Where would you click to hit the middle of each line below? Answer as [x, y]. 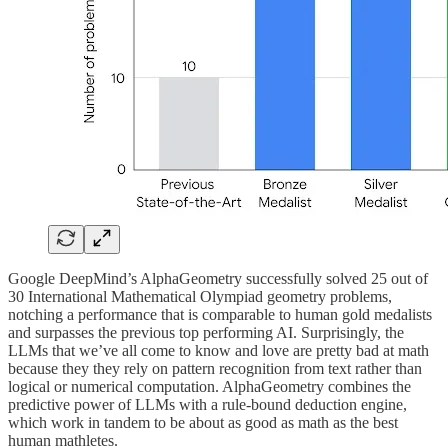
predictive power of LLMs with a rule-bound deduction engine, [207, 404]
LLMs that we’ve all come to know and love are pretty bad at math [218, 350]
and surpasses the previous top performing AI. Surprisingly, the [206, 332]
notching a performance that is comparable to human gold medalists [220, 314]
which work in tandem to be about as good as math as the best [203, 422]
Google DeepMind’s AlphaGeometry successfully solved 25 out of [218, 278]
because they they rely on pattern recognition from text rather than [215, 368]
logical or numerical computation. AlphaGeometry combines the [209, 386]
